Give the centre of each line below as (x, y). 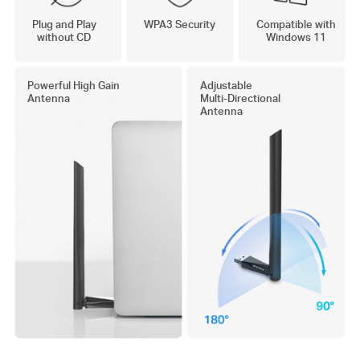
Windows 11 (296, 36)
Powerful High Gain (74, 84)
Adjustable (226, 84)
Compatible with (296, 23)
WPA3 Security (180, 23)
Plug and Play (64, 23)
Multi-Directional (240, 97)
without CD (64, 36)
